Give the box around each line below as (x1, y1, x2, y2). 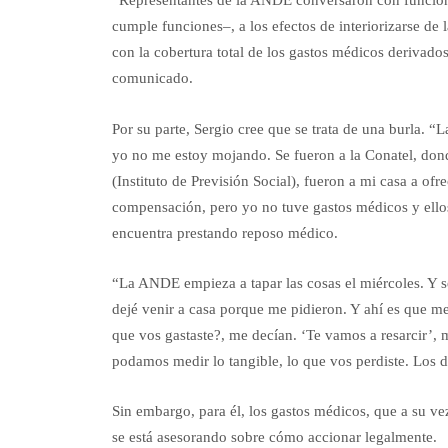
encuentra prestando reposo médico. (112, 224, 338, 241)
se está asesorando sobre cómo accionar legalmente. (112, 429, 437, 446)
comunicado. (112, 70, 193, 87)
